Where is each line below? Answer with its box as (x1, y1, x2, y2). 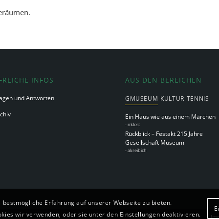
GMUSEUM (125, 94, 158, 103)
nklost (128, 121, 140, 128)
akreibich (128, 147, 147, 154)
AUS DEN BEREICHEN (125, 75, 202, 85)
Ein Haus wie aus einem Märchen (125, 112, 216, 121)
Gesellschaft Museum (125, 138, 185, 147)
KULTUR (160, 94, 184, 103)
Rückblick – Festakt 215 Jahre (125, 130, 203, 138)
